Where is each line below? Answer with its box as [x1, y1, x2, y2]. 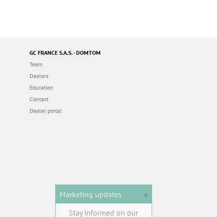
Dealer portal [30, 107, 62, 115]
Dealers [30, 72, 48, 80]
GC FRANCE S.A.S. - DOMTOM [30, 49, 101, 57]
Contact [30, 95, 48, 103]
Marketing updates [59, 189, 122, 199]
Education [30, 84, 53, 92]
